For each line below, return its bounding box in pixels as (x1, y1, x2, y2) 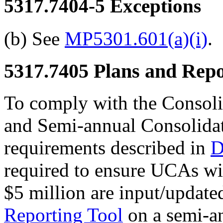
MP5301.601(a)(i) (65, 28, 208, 50)
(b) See (4, 28, 65, 50)
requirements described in (4, 137, 211, 159)
